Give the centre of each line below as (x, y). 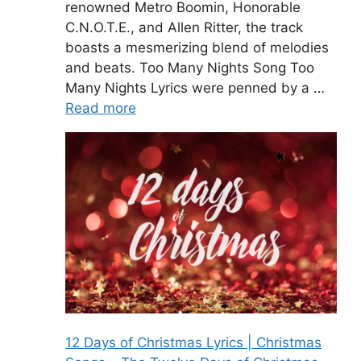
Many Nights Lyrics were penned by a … (195, 88)
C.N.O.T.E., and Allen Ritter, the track (184, 28)
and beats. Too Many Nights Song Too (190, 68)
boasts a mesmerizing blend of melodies (197, 48)
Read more (101, 108)
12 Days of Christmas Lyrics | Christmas (193, 342)
